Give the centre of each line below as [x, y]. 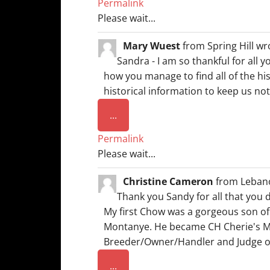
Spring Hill [231, 46]
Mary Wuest [153, 46]
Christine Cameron [169, 181]
